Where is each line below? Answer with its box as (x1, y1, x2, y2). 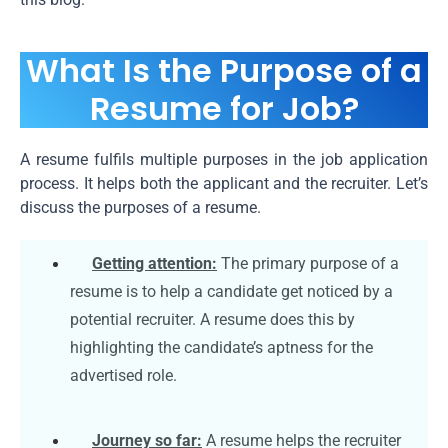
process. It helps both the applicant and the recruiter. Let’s (20, 173, 428, 193)
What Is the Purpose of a (26, 47, 422, 93)
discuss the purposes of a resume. (20, 197, 261, 217)
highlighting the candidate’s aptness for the (70, 337, 373, 357)
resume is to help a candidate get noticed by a (70, 281, 393, 301)
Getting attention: (92, 253, 217, 273)
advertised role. (70, 365, 177, 385)
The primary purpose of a (221, 253, 399, 273)
